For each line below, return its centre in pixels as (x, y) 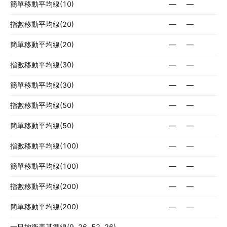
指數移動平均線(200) (44, 186)
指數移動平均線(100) (44, 146)
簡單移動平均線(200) (44, 206)
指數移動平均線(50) (42, 105)
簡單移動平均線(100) (44, 166)
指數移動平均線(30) (42, 65)
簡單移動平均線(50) (42, 125)
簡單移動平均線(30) (42, 85)
